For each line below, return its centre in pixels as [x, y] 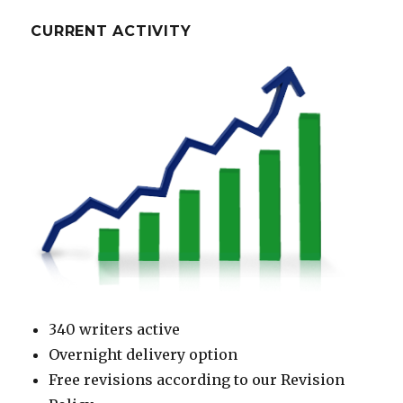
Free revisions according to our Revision [197, 380]
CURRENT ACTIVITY [111, 31]
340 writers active [115, 330]
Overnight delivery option [143, 355]
